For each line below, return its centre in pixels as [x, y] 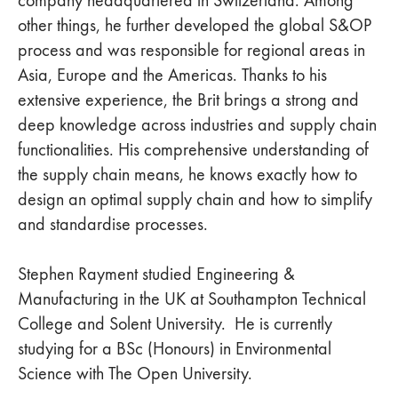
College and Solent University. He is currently [175, 323]
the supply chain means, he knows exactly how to [187, 174]
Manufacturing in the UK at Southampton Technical [192, 298]
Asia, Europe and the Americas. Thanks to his [172, 74]
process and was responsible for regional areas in [191, 49]
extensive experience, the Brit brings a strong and [188, 99]
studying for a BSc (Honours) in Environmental [175, 348]
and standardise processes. [113, 223]
